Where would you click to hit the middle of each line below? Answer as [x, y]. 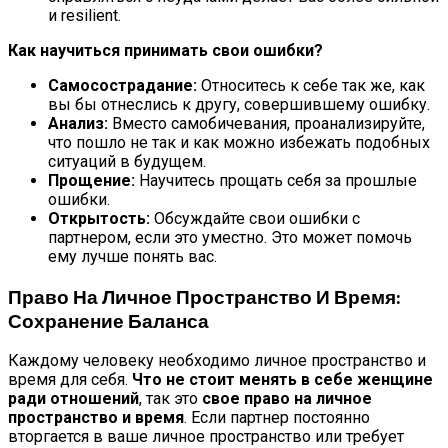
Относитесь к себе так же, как [311, 85]
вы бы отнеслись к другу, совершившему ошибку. [239, 104]
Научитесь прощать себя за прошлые [276, 180]
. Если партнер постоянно [277, 418]
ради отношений [73, 399]
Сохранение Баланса [108, 320]
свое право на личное [287, 399]
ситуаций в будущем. [127, 161]
